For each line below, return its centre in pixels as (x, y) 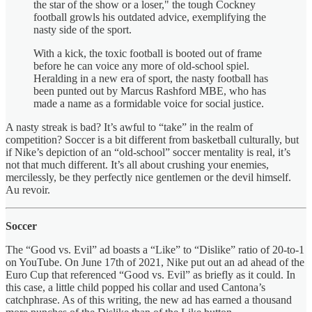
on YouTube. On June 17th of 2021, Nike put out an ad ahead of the (155, 262)
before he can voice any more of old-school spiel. (141, 65)
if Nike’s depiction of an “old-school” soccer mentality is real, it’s (148, 152)
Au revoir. (29, 189)
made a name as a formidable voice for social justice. (149, 103)
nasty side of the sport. (83, 29)
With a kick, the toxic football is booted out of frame (148, 53)
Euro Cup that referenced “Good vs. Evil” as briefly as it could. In (150, 274)
